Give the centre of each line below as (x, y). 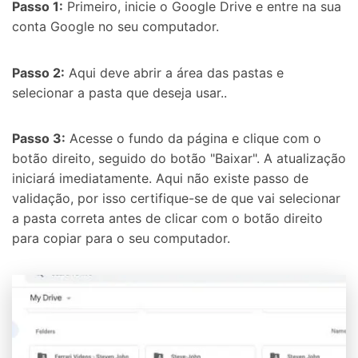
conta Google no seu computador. (115, 26)
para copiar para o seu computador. (121, 239)
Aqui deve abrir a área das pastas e (174, 72)
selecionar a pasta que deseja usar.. (119, 92)
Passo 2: (38, 72)
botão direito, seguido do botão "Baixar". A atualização (179, 159)
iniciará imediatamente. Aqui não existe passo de (160, 179)
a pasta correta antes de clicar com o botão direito (167, 219)
